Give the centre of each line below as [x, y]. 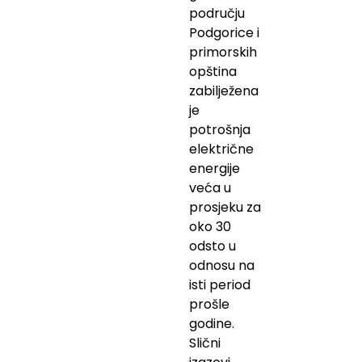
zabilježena [224, 90]
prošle [209, 304]
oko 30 [210, 226]
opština [213, 71]
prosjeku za [225, 207]
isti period [220, 284]
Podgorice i [224, 32]
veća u [210, 187]
